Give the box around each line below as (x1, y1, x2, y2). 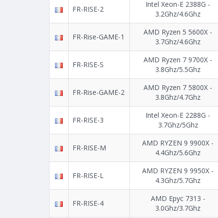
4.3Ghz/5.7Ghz (155, 176, 200, 185)
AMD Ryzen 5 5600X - (144, 27, 212, 37)
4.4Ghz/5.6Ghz (155, 148, 200, 158)
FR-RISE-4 (73, 199, 104, 208)
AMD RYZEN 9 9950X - (142, 166, 214, 176)
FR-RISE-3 (73, 115, 104, 125)
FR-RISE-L (73, 171, 104, 181)
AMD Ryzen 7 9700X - (144, 55, 212, 65)
